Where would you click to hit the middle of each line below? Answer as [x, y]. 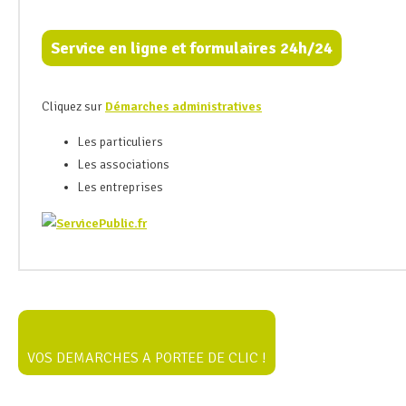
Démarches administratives [184, 106]
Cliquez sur [73, 106]
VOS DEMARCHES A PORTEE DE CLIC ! [147, 358]
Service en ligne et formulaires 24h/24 [192, 48]
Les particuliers [121, 141]
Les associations [124, 164]
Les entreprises [122, 187]
